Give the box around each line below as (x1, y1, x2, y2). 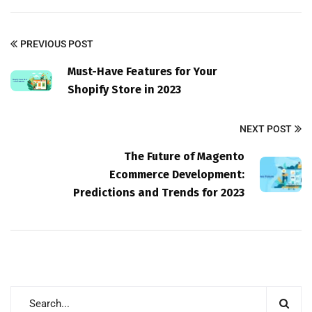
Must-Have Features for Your (68, 64, 217, 78)
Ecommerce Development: (109, 167, 244, 181)
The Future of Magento (124, 149, 244, 163)
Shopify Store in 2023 (68, 82, 181, 96)
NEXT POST (240, 123, 292, 134)
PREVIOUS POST (20, 38, 93, 49)
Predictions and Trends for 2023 (73, 185, 244, 199)
